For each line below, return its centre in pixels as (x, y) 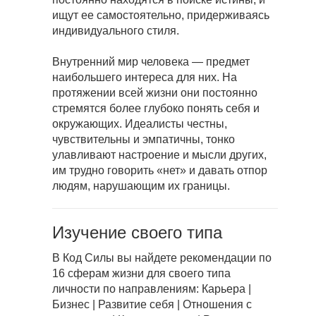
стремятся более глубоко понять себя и (156, 109)
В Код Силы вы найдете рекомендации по (162, 258)
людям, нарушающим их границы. (141, 186)
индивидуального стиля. (116, 31)
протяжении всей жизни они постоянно (155, 93)
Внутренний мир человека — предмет (151, 62)
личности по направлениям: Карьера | (152, 289)
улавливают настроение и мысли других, (159, 155)
